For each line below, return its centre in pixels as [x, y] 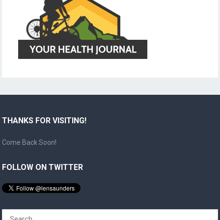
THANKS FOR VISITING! [44, 120]
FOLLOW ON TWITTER [43, 167]
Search [13, 214]
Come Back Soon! [29, 142]
